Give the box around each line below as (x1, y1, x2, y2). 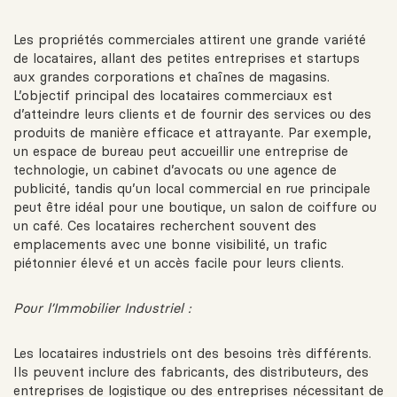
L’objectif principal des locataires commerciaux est (13, 87, 332, 105)
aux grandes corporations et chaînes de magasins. (13, 68, 330, 86)
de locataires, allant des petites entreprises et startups (13, 50, 360, 67)
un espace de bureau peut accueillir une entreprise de (13, 143, 348, 160)
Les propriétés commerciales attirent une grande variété (13, 31, 366, 49)
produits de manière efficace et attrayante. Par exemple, (13, 124, 371, 142)
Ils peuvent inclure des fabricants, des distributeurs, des (13, 363, 369, 381)
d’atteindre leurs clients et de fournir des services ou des (13, 105, 371, 123)
